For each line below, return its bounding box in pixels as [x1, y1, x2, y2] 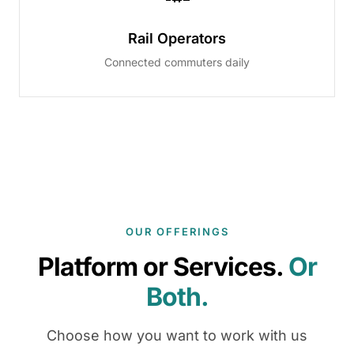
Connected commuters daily [104, 55, 250, 69]
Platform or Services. [37, 251, 288, 282]
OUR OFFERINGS [125, 225, 229, 238]
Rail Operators [128, 30, 226, 47]
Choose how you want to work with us [47, 327, 307, 344]
